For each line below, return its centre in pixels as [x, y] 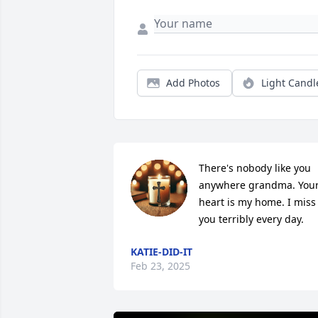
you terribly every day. [251, 219]
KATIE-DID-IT [161, 251]
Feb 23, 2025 [160, 265]
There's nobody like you [255, 168]
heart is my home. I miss [257, 202]
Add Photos [193, 82]
